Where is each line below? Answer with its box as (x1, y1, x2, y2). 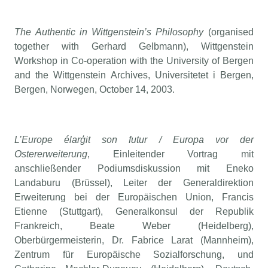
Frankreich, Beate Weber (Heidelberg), (14, 221, 254, 232)
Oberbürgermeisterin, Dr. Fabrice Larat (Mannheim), (14, 235, 254, 246)
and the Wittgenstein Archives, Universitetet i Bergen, (14, 70, 254, 81)
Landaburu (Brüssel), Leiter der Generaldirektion (14, 178, 254, 188)
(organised (203, 27, 254, 38)
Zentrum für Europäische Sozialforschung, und (14, 249, 254, 260)
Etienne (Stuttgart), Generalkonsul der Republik (14, 206, 254, 217)
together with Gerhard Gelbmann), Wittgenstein (14, 41, 254, 52)
